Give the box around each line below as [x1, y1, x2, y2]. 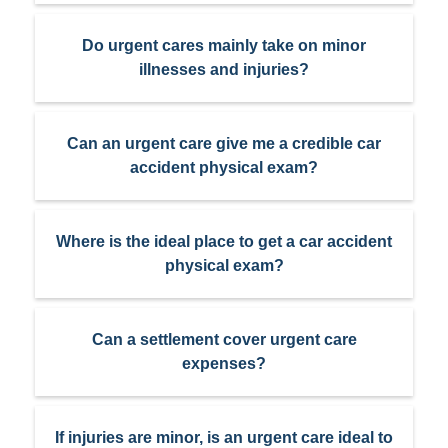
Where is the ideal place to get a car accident [56, 233, 392, 251]
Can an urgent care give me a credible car [67, 135, 381, 153]
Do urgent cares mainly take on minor [82, 37, 366, 55]
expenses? [182, 355, 266, 373]
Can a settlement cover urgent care [91, 331, 357, 349]
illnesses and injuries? [139, 61, 309, 79]
